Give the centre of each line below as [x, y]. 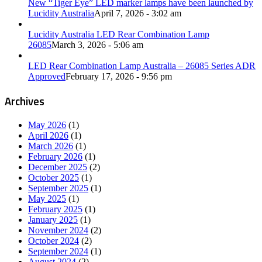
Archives [25, 101]
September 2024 [58, 251]
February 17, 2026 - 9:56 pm [119, 76]
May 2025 [47, 199]
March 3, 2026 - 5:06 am [97, 44]
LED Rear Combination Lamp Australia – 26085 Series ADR [142, 65]
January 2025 [53, 220]
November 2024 [58, 230]
